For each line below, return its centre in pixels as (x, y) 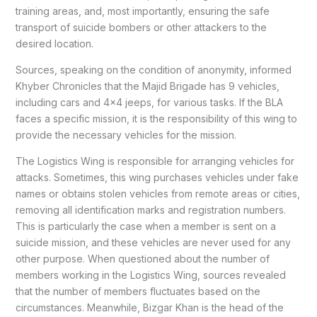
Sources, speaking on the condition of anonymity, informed (153, 70)
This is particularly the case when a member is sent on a (145, 226)
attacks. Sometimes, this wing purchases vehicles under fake (157, 178)
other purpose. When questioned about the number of (142, 259)
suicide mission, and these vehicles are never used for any (153, 243)
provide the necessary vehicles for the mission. (126, 135)
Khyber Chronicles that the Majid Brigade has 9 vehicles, (147, 86)
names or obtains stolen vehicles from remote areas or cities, (157, 194)
